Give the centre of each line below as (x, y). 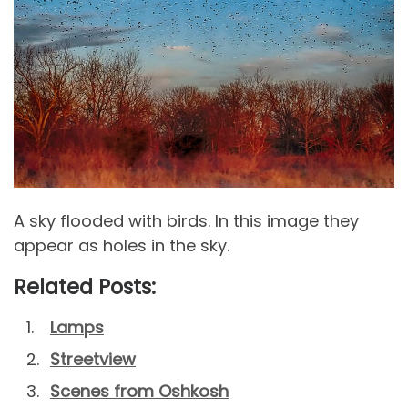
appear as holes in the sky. (122, 245)
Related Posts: (85, 286)
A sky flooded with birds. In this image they (186, 220)
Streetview (93, 359)
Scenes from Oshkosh (139, 391)
